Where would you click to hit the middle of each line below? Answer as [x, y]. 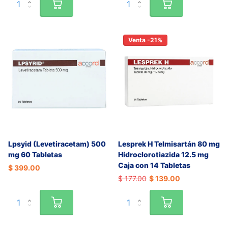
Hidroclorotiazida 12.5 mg [163, 154]
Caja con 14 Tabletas [154, 165]
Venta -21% [145, 40]
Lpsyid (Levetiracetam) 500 [57, 144]
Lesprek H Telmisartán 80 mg [169, 144]
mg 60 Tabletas [35, 154]
